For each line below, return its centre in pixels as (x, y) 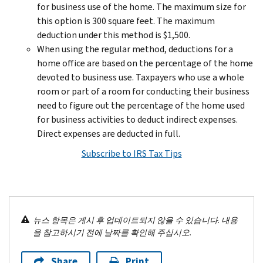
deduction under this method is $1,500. (114, 35)
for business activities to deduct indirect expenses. (137, 119)
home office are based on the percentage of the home (145, 63)
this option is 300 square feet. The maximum (126, 21)
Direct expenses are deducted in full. (109, 133)
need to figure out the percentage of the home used (141, 105)
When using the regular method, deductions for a (135, 49)
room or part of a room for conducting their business (143, 91)
